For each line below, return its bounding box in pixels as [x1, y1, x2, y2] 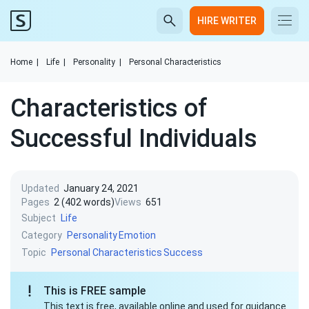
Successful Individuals [10, 124, 257, 153]
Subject [21, 212, 56, 223]
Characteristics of [10, 94, 208, 123]
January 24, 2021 [63, 183, 139, 194]
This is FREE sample [43, 284, 146, 297]
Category [21, 229, 62, 241]
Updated [21, 183, 59, 194]
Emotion [119, 230, 156, 241]
